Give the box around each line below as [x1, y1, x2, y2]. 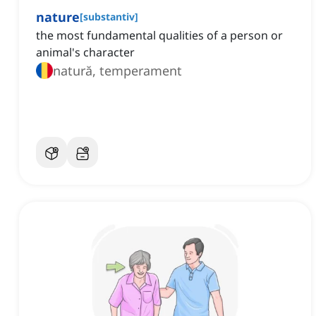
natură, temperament [53, 62, 182, 80]
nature [36, 8, 80, 26]
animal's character [36, 44, 135, 61]
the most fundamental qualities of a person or [36, 28, 283, 44]
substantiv [83, 10, 135, 24]
